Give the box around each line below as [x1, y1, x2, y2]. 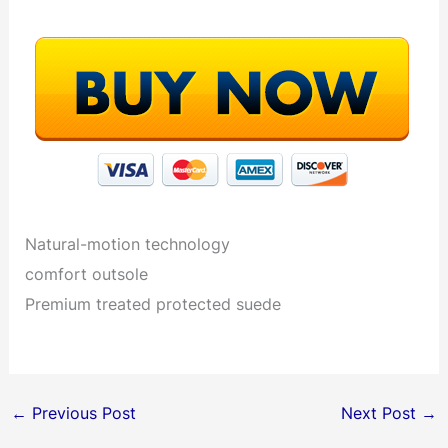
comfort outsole [25, 264, 149, 285]
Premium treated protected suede [25, 294, 282, 315]
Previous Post [26, 403, 136, 424]
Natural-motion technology [25, 234, 231, 255]
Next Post [341, 403, 422, 424]
